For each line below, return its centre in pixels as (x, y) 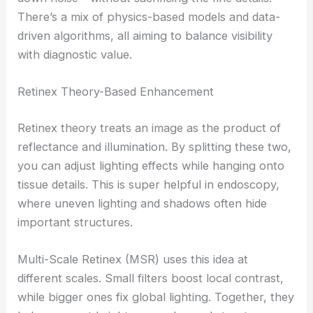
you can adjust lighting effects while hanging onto (151, 165)
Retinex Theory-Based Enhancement (116, 91)
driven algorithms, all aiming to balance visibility (145, 35)
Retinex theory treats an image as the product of (150, 128)
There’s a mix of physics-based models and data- (149, 16)
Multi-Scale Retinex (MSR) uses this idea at (133, 259)
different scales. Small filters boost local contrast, (151, 278)
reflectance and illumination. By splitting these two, (155, 146)
